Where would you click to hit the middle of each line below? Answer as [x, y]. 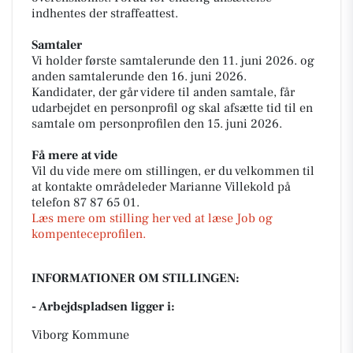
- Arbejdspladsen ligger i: [103, 307]
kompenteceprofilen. [89, 234]
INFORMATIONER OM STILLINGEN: [136, 278]
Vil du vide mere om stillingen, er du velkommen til [173, 171]
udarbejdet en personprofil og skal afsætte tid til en [172, 108]
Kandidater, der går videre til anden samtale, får [163, 92]
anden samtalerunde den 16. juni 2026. [139, 76]
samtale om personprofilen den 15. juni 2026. [157, 124]
